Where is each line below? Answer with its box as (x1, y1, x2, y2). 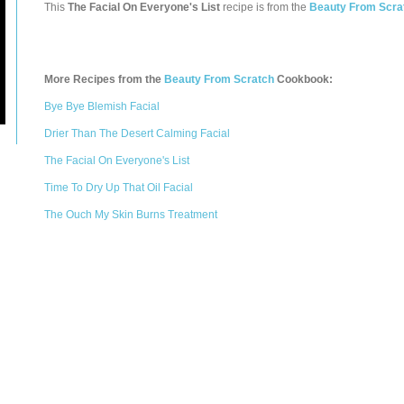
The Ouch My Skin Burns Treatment (44, 208, 217, 221)
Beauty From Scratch (164, 73, 274, 86)
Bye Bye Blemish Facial (44, 100, 160, 113)
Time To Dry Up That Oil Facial (44, 181, 193, 194)
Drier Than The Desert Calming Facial (44, 127, 230, 140)
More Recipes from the (44, 73, 164, 86)
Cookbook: (274, 73, 333, 86)
